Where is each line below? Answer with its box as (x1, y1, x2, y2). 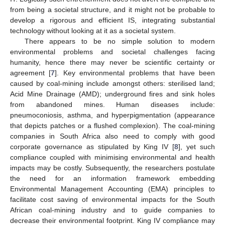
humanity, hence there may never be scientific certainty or (10, 58, 215, 67)
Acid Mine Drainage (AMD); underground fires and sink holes (10, 90, 215, 98)
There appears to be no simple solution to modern (24, 37, 215, 46)
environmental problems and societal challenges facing (10, 48, 215, 56)
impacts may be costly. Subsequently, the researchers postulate (10, 164, 215, 172)
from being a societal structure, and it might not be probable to (10, 6, 215, 14)
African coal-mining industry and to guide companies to (10, 206, 215, 214)
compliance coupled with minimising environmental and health (10, 153, 215, 162)
